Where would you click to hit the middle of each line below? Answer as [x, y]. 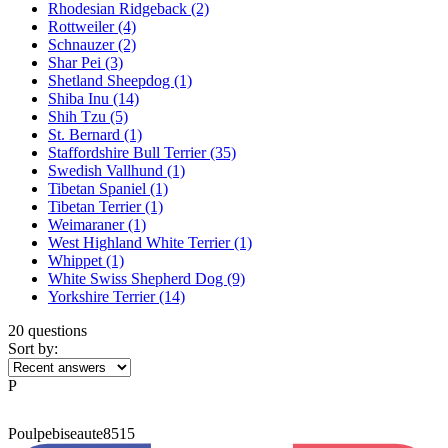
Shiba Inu [80, 98]
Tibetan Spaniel [99, 188]
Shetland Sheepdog [111, 80]
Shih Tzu [79, 116]
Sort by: [33, 348]
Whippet [77, 260]
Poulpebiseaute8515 [71, 433]
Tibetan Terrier [96, 206]
